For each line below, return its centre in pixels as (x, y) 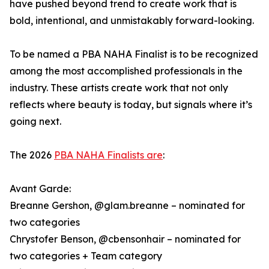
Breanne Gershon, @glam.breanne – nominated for (127, 206)
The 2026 (32, 155)
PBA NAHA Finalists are (108, 155)
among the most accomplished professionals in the (126, 71)
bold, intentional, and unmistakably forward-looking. (132, 21)
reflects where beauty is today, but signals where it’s (131, 105)
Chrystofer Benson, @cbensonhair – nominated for (125, 239)
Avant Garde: (40, 189)
